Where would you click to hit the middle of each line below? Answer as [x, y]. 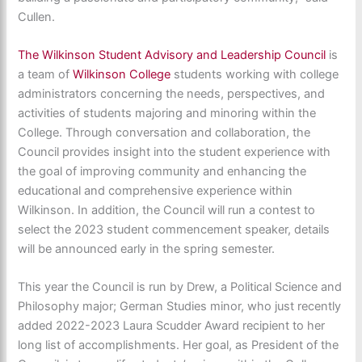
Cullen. [37, 17]
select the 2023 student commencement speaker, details [174, 230]
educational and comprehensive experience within [156, 191]
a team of [46, 75]
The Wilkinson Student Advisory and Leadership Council [172, 55]
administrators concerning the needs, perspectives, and [172, 94]
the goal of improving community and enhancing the [162, 172]
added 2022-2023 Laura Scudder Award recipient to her [172, 326]
